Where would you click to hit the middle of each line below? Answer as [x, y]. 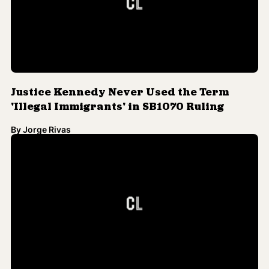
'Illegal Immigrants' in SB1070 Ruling [117, 100]
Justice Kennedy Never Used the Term [120, 86]
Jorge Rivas [47, 122]
